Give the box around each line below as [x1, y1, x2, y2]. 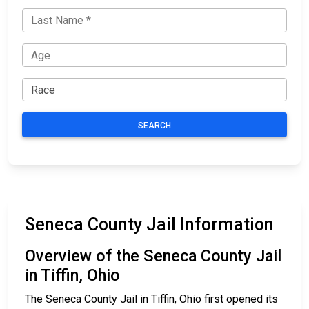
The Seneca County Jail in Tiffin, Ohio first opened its [25, 292, 278, 306]
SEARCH [138, 121, 171, 131]
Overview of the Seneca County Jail [25, 246, 281, 266]
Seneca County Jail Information [25, 215, 274, 235]
